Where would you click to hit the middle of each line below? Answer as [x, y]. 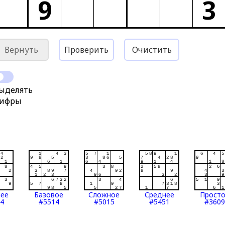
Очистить [152, 50]
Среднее [159, 195]
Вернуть [21, 50]
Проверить [87, 50]
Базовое [49, 195]
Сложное [104, 195]
